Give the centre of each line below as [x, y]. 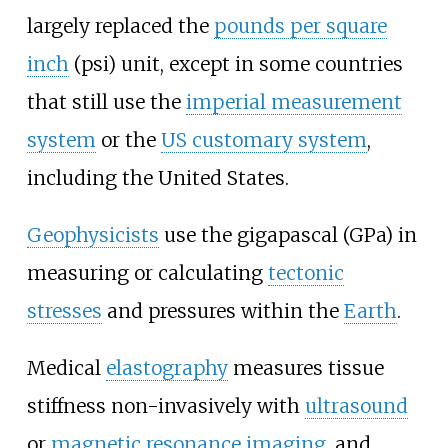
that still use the [106, 102]
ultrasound [356, 406]
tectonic [305, 273]
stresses [64, 311]
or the [128, 140]
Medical [66, 368]
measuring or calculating [147, 273]
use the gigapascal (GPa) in [287, 235]
